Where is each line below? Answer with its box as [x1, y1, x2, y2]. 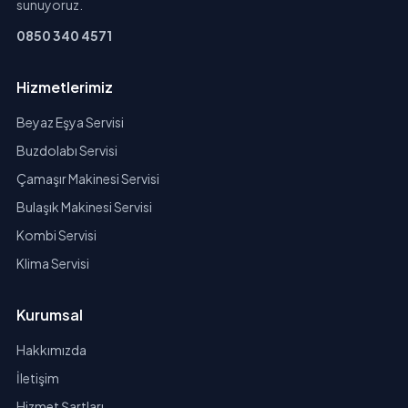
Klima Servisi [15, 255, 89, 272]
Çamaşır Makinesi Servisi [15, 170, 159, 188]
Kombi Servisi [15, 227, 97, 244]
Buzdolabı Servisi [15, 142, 117, 159]
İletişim [15, 370, 59, 387]
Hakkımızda [15, 342, 87, 359]
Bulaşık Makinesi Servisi [15, 199, 152, 216]
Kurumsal [15, 305, 83, 325]
